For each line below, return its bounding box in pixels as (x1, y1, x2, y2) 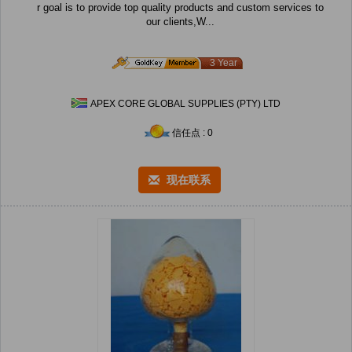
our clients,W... (145, 16, 214, 28)
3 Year (210, 57, 237, 69)
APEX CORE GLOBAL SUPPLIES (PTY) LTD (90, 98, 280, 110)
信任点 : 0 (172, 127, 213, 139)
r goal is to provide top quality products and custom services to (36, 2, 324, 14)
